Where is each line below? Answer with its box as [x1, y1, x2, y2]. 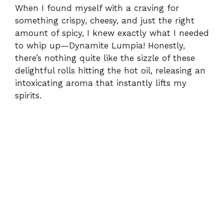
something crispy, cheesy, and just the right [15, 15, 194, 26]
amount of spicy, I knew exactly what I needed [15, 28, 209, 38]
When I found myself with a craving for [15, 3, 179, 13]
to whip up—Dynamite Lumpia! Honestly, [15, 40, 185, 51]
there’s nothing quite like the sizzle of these [15, 53, 195, 63]
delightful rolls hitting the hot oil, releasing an [15, 65, 205, 76]
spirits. [15, 90, 41, 101]
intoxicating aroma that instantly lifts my [15, 78, 186, 88]
